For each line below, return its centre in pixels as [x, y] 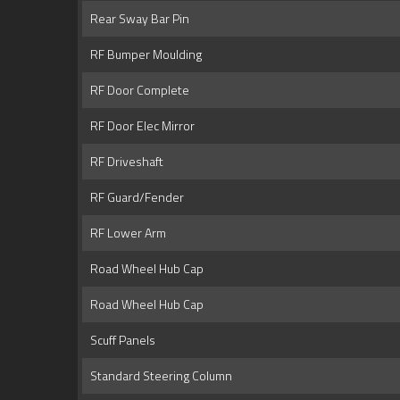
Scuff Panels [120, 340]
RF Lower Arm [125, 233]
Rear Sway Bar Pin [137, 19]
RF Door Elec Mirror [140, 126]
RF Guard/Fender [134, 197]
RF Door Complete [137, 90]
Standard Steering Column [158, 376]
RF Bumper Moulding [143, 54]
